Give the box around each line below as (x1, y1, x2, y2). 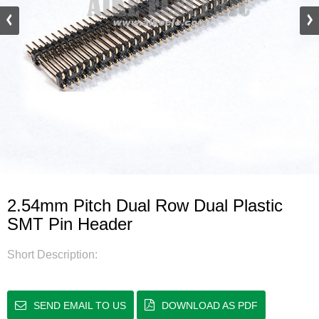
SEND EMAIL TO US (33, 300, 126, 311)
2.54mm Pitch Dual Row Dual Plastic (7, 196, 283, 215)
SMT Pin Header (7, 214, 132, 234)
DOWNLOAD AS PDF (162, 300, 258, 311)
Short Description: (7, 249, 98, 261)
